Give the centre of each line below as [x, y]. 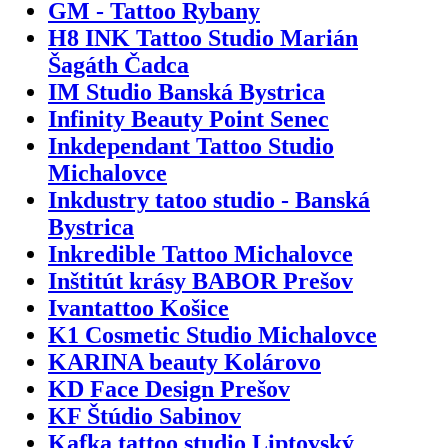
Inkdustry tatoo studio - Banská [209, 199]
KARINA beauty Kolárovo [184, 361]
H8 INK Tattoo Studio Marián [203, 37]
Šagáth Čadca [118, 64]
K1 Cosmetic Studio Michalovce [212, 334]
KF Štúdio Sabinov [144, 415]
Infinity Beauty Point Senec [188, 118]
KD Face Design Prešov [169, 388]
